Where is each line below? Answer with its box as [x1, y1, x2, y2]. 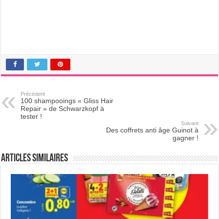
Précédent [21, 91, 45, 97]
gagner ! [172, 134, 198, 142]
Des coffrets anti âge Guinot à [106, 126, 198, 134]
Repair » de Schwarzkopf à [21, 105, 105, 112]
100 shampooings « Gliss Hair [21, 97, 114, 105]
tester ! [21, 112, 43, 120]
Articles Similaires [1, 153, 68, 164]
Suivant [180, 120, 198, 126]
